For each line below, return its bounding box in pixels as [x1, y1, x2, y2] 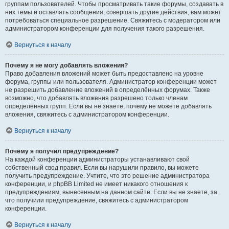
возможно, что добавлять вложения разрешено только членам [5, 95, 188, 102]
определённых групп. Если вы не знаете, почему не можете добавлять [5, 103, 212, 110]
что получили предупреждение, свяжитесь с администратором [5, 197, 188, 204]
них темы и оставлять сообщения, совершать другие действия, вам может [5, 9, 221, 16]
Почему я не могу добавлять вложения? [5, 62, 128, 69]
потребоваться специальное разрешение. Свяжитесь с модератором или [5, 17, 220, 24]
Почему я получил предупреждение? [5, 148, 119, 155]
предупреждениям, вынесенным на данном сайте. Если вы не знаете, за [5, 189, 217, 196]
